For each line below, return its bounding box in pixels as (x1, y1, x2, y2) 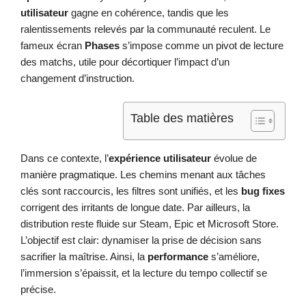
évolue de (211, 152, 257, 165)
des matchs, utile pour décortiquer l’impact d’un (20, 55, 229, 68)
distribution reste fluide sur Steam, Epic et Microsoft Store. (20, 218, 279, 230)
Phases (85, 39, 120, 51)
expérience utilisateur (109, 152, 211, 165)
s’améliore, (208, 251, 260, 263)
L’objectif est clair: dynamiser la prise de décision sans (20, 234, 262, 247)
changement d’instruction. (20, 72, 135, 84)
